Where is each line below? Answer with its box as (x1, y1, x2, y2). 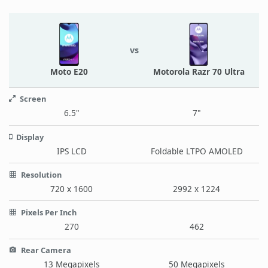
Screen (18, 93, 46, 105)
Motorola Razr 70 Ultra (153, 65, 245, 77)
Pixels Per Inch (19, 206, 77, 218)
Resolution (19, 169, 62, 180)
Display (14, 131, 44, 142)
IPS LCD (56, 145, 87, 157)
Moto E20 (50, 65, 89, 77)
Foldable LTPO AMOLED (150, 145, 243, 157)
